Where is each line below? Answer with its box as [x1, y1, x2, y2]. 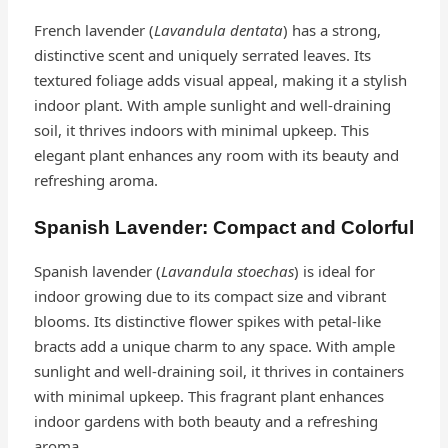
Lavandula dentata [153, 19, 283, 40]
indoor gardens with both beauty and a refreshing [33, 410, 378, 431]
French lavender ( [33, 19, 154, 40]
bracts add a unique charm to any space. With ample [33, 335, 395, 356]
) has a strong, [282, 19, 381, 40]
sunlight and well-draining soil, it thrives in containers [33, 360, 404, 381]
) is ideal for [293, 260, 375, 281]
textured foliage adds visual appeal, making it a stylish [33, 69, 407, 90]
